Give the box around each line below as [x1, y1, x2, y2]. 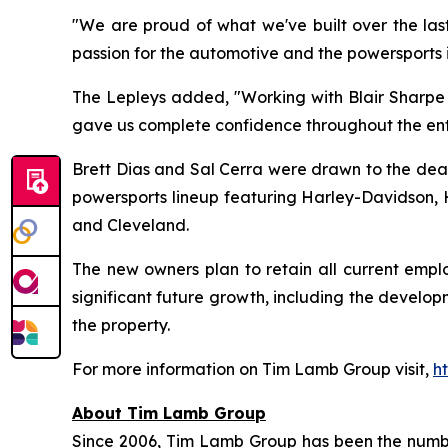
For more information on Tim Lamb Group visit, [72, 358, 433, 379]
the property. [72, 314, 170, 335]
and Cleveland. [72, 214, 189, 235]
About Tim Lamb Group [72, 402, 266, 423]
